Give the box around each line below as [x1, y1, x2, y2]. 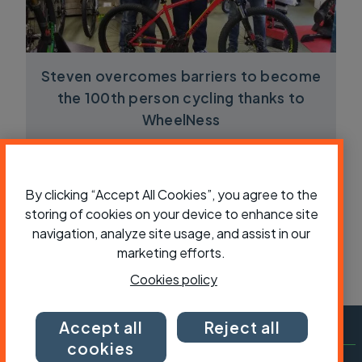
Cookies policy [129, 271, 217, 288]
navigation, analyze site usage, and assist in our [32, 225, 311, 242]
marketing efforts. [117, 244, 226, 261]
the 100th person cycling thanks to [57, 89, 305, 107]
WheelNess [141, 111, 221, 129]
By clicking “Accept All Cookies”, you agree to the [25, 186, 318, 203]
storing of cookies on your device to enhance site [24, 205, 318, 222]
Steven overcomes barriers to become [40, 67, 322, 86]
